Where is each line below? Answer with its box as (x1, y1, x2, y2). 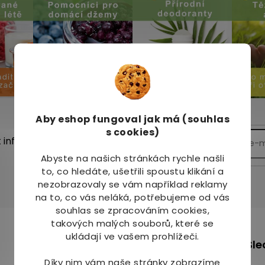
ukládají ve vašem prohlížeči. (66, 230, 199, 243)
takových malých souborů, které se (51, 216, 214, 230)
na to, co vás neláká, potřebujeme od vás (35, 190, 230, 203)
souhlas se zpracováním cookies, (55, 203, 210, 216)
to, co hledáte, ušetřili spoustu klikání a (41, 164, 224, 177)
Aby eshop (35, 112, 92, 126)
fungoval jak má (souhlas (92, 112, 230, 126)
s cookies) (105, 125, 160, 139)
